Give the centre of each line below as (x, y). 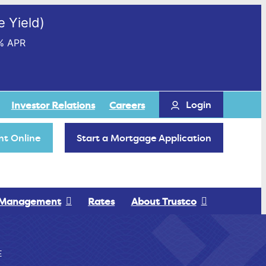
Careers (127, 105)
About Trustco (164, 201)
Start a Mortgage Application (144, 138)
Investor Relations (53, 105)
